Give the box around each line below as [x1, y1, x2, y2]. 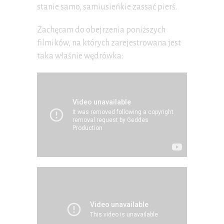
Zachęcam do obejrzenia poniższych [37, 25, 165, 34]
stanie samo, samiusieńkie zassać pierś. [37, 2, 177, 11]
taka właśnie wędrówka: [37, 51, 123, 60]
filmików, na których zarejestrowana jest [37, 38, 181, 47]
